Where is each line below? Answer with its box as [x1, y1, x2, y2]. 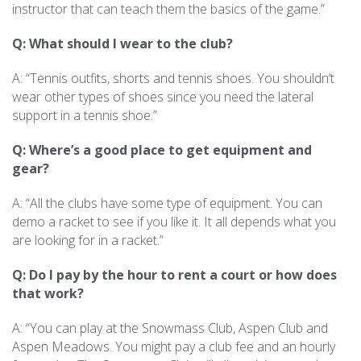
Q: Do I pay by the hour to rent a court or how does [12, 266, 337, 284]
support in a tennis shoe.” [12, 106, 157, 124]
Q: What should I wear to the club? [12, 35, 233, 52]
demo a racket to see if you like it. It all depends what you [12, 213, 336, 230]
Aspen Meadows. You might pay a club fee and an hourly [12, 338, 335, 355]
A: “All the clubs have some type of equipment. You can [12, 194, 322, 212]
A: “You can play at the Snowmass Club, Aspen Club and [12, 319, 328, 337]
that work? [12, 284, 84, 302]
